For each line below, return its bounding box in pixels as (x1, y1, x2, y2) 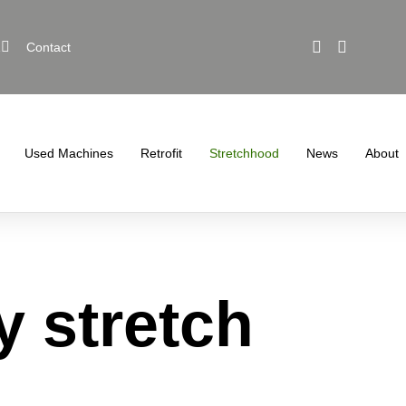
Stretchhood (209, 145, 280, 160)
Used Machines (24, 145, 114, 160)
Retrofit (140, 145, 183, 160)
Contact (26, 39, 71, 54)
